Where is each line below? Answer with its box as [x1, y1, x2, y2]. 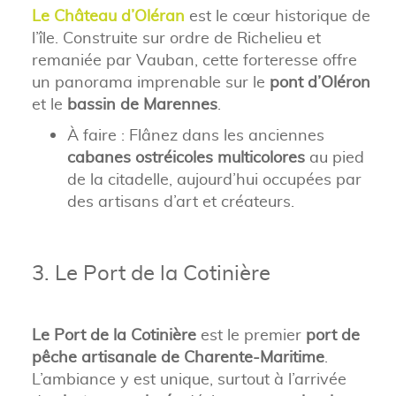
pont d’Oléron [269, 71, 370, 92]
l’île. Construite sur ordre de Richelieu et [31, 27, 321, 48]
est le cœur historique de [184, 4, 370, 26]
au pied [304, 146, 364, 167]
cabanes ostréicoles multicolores [66, 146, 305, 167]
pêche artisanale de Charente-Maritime [31, 346, 324, 367]
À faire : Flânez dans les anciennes [66, 124, 324, 145]
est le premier [195, 324, 306, 345]
